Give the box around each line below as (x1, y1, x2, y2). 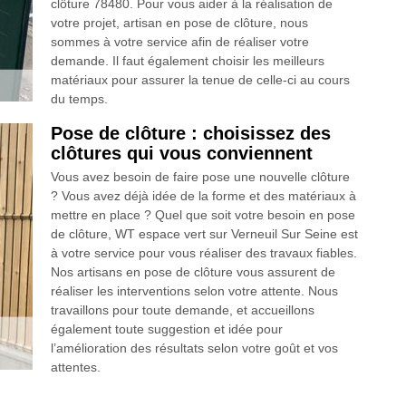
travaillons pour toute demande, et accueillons (50, 303, 314, 318)
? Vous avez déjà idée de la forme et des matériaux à (50, 188, 356, 204)
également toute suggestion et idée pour (50, 322, 283, 337)
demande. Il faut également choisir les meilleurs (50, 53, 324, 69)
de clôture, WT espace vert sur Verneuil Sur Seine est (50, 227, 358, 242)
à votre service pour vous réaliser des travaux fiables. (50, 246, 357, 261)
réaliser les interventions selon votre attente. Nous (50, 284, 338, 299)
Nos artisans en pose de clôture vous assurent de (50, 265, 335, 280)
